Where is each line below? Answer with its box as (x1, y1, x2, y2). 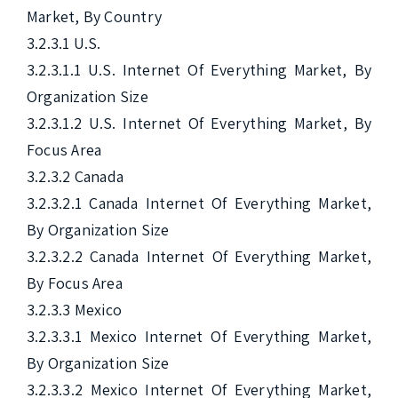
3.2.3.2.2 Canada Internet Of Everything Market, (27, 246, 371, 267)
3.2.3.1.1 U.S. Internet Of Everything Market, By (27, 60, 371, 80)
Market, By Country (27, 6, 163, 27)
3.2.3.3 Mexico (27, 299, 123, 320)
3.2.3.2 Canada (27, 166, 124, 187)
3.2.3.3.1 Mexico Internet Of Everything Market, (27, 326, 371, 346)
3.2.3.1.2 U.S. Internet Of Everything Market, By (27, 113, 371, 133)
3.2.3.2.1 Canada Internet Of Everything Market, (27, 193, 371, 213)
